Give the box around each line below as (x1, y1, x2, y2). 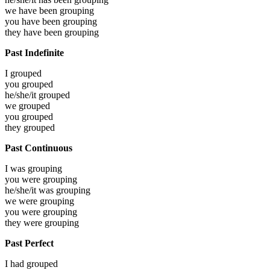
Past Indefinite (5, 48, 64, 58)
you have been (5, 16, 63, 27)
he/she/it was (5, 185, 56, 196)
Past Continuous (5, 143, 72, 154)
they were (5, 218, 45, 228)
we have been (5, 5, 60, 16)
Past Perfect (5, 238, 54, 249)
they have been (5, 27, 64, 38)
